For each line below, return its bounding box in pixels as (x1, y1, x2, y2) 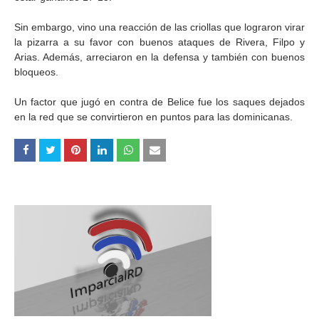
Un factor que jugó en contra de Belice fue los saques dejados (14, 96, 305, 108)
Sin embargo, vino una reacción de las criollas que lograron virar (14, 21, 305, 33)
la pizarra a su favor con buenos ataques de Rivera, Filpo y (14, 36, 305, 48)
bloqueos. (14, 66, 58, 78)
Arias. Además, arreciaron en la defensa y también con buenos (14, 51, 305, 63)
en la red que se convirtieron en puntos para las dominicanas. (14, 111, 293, 122)
